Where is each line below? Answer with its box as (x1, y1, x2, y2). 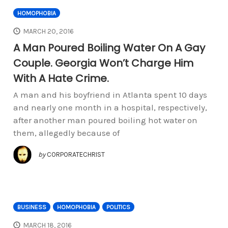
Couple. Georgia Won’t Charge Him (13, 56, 193, 71)
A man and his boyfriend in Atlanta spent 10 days (13, 90, 207, 100)
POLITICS (106, 204, 130, 211)
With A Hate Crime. (13, 71, 109, 86)
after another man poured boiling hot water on (13, 115, 197, 126)
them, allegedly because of (13, 128, 120, 138)
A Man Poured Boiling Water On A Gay (13, 41, 205, 55)
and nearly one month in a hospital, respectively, (13, 102, 207, 113)
